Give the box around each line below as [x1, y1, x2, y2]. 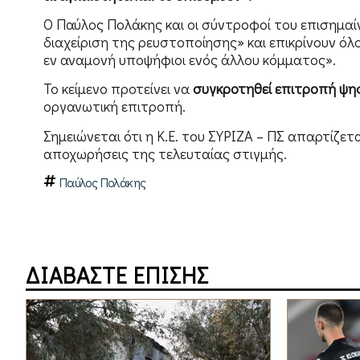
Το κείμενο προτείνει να [43, 79, 193, 99]
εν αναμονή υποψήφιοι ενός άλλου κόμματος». [43, 50, 336, 70]
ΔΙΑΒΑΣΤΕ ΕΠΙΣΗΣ [26, 260, 209, 290]
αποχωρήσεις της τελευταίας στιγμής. [43, 143, 287, 163]
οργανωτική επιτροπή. [43, 96, 186, 117]
